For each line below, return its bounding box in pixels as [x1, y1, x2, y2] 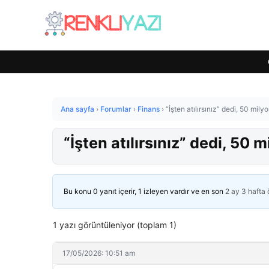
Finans [138, 104, 160, 113]
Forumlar [100, 104, 131, 113]
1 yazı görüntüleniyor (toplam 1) [53, 220, 177, 230]
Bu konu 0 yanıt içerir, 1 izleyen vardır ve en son [64, 187, 225, 196]
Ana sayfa [61, 104, 94, 113]
